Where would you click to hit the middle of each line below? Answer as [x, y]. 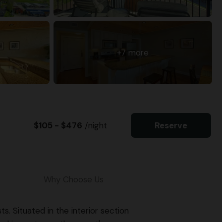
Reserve [171, 125]
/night [95, 125]
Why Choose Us [74, 179]
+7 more [133, 52]
